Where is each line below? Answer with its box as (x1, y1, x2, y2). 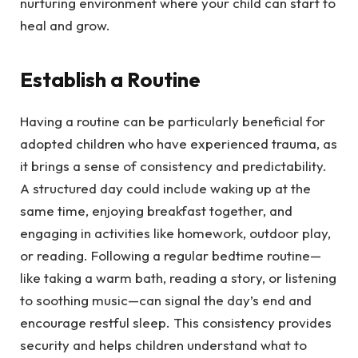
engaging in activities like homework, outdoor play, (20, 224, 331, 241)
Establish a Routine (20, 66, 201, 93)
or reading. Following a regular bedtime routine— (20, 246, 321, 264)
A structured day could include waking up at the (20, 179, 311, 197)
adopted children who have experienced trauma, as (20, 134, 337, 152)
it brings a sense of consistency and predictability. (20, 157, 327, 174)
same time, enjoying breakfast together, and (20, 201, 292, 219)
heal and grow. (20, 17, 110, 34)
